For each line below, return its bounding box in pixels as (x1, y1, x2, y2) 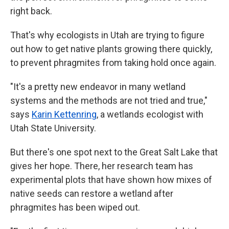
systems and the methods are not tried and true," (10, 95, 208, 106)
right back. (10, 6, 52, 16)
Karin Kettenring (32, 109, 97, 120)
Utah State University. (10, 123, 96, 133)
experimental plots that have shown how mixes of (10, 174, 212, 185)
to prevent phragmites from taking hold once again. (10, 57, 216, 68)
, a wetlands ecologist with (97, 109, 203, 120)
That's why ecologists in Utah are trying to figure (10, 30, 204, 40)
